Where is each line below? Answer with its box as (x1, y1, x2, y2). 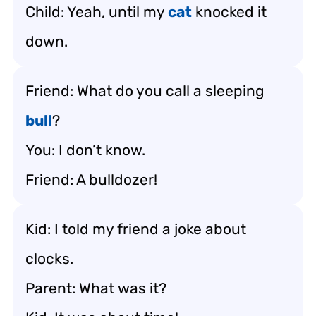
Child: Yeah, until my (25, 2, 168, 20)
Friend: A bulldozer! (25, 170, 157, 188)
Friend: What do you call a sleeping (25, 81, 265, 99)
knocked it (192, 2, 267, 20)
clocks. (25, 249, 73, 267)
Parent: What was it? (25, 279, 166, 297)
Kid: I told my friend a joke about (25, 219, 246, 238)
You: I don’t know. (25, 140, 145, 159)
